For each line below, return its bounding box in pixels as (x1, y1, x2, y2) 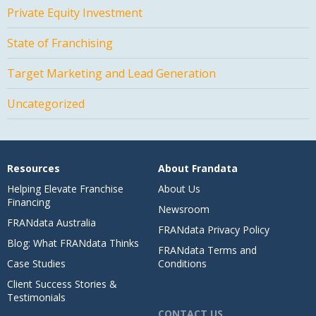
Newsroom (158, 202, 209, 217)
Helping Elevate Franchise (7, 182, 123, 196)
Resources (7, 162, 60, 176)
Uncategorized (7, 96, 85, 112)
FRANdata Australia (7, 216, 96, 230)
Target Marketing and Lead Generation (7, 66, 216, 82)
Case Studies (7, 257, 66, 271)
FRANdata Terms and (158, 243, 257, 257)
